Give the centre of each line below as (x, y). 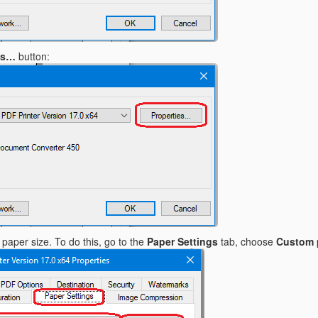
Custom (296, 242)
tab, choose (247, 242)
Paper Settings (182, 242)
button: (33, 56)
